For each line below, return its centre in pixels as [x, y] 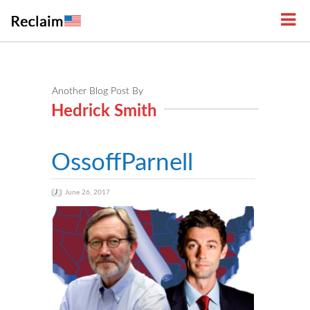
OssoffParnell [122, 163]
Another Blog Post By [98, 91]
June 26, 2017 [88, 192]
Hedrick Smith [104, 111]
